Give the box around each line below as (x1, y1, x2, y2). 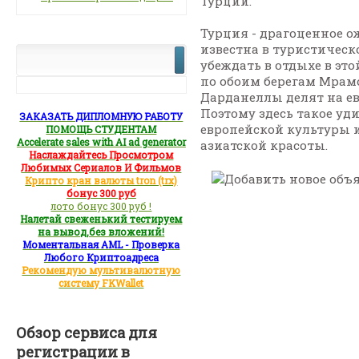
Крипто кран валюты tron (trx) (25, 174, 178, 188)
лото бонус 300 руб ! (50, 200, 152, 213)
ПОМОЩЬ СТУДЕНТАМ (46, 123, 157, 136)
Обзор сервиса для (16, 323, 157, 343)
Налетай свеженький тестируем (20, 212, 183, 226)
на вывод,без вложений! (38, 225, 165, 239)
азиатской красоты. (200, 137, 329, 153)
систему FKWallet (58, 276, 144, 290)
